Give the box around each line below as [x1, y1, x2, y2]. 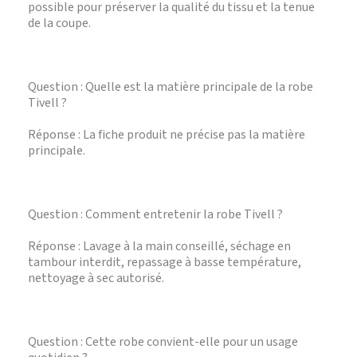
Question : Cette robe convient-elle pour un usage [28, 333, 298, 351]
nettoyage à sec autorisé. [28, 269, 164, 287]
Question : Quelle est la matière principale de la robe [28, 78, 313, 96]
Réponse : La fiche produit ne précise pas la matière [28, 126, 305, 143]
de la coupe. [28, 14, 91, 32]
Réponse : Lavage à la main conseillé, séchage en [28, 237, 291, 255]
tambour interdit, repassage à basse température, [28, 253, 301, 271]
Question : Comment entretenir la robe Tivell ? [28, 206, 283, 223]
